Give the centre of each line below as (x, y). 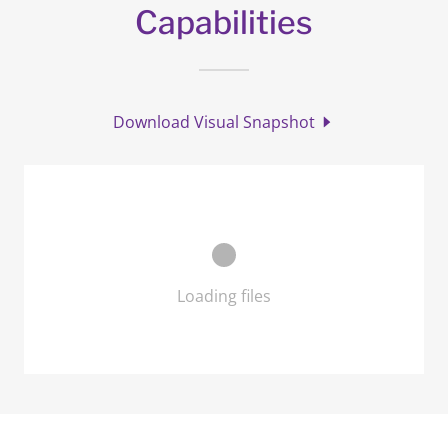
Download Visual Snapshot (214, 122)
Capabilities (224, 22)
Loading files (224, 296)
